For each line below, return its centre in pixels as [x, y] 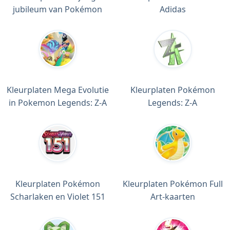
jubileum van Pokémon [57, 9]
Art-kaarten [172, 197]
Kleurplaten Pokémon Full [172, 184]
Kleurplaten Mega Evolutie [57, 90]
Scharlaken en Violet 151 [57, 197]
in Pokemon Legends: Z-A [57, 103]
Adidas [172, 9]
